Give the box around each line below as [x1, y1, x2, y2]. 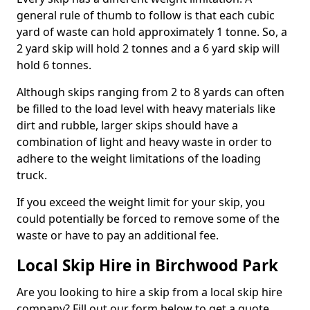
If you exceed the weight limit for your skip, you [17, 194, 265, 210]
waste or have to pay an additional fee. [17, 227, 219, 243]
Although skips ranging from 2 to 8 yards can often [17, 84, 284, 100]
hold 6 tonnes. [17, 57, 91, 73]
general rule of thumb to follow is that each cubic [17, 7, 275, 23]
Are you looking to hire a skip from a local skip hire [17, 284, 282, 300]
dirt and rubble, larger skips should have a [17, 117, 238, 133]
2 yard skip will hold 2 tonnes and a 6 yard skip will [17, 40, 280, 56]
